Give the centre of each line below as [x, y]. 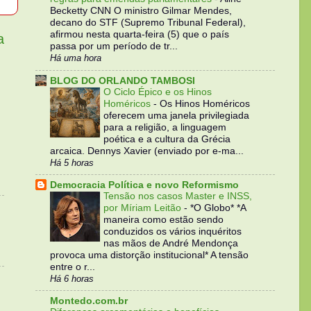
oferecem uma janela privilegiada [176, 115]
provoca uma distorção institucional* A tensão [149, 255]
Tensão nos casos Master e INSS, [178, 196]
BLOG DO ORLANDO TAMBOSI [123, 80]
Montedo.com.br [89, 300]
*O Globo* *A [218, 208]
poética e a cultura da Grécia [167, 139]
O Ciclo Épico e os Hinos [158, 92]
